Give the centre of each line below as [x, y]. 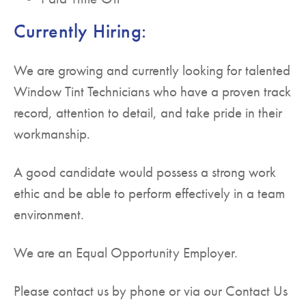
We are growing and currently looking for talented [152, 70]
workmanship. [52, 134]
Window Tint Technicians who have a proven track [152, 92]
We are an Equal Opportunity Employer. [126, 253]
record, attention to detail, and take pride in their [148, 113]
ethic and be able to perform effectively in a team [149, 193]
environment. [49, 214]
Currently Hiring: [80, 31]
